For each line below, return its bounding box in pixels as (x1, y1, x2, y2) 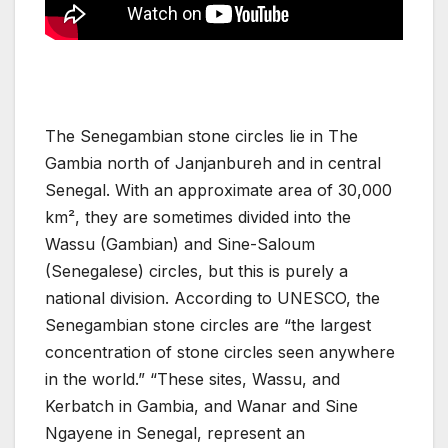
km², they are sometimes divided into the (45, 206, 351, 227)
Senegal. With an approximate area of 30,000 (45, 179, 392, 200)
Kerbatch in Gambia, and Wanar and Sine (45, 395, 358, 416)
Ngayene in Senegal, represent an (45, 422, 305, 443)
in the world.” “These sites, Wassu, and (45, 368, 340, 389)
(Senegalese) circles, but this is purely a (45, 260, 348, 281)
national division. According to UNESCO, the (45, 287, 380, 308)
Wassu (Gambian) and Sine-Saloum (45, 233, 315, 254)
